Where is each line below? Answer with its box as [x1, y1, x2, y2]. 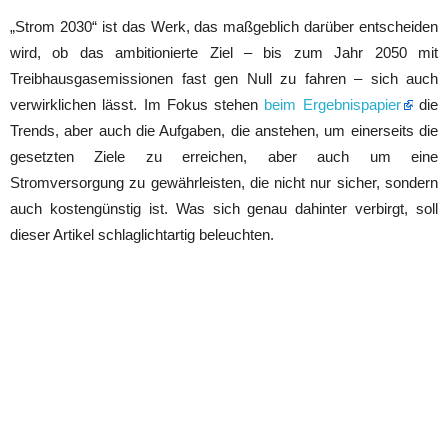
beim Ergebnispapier [264, 95, 401, 113]
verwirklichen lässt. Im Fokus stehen [10, 95, 265, 113]
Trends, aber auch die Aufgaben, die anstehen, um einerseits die [10, 121, 438, 139]
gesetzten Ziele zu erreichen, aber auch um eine [10, 147, 438, 165]
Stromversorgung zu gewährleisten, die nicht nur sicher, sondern [10, 173, 438, 191]
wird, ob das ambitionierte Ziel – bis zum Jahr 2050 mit [10, 43, 438, 61]
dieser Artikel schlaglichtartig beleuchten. [10, 225, 274, 243]
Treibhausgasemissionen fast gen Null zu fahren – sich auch [10, 69, 438, 87]
